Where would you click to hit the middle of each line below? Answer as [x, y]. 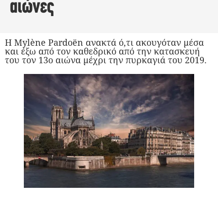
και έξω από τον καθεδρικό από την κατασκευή [102, 51]
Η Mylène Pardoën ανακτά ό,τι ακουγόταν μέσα [104, 42]
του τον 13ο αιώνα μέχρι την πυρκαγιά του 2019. [106, 60]
